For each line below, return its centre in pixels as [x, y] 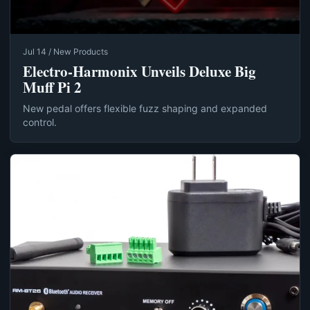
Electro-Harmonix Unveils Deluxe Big [139, 72]
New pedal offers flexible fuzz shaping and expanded [145, 109]
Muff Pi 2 [52, 88]
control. [40, 122]
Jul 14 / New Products [65, 52]
